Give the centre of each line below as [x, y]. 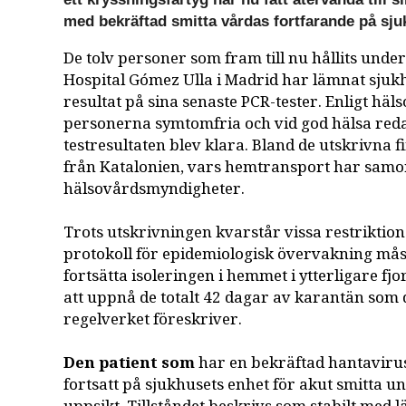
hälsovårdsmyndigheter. [155, 189]
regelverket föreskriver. [153, 320]
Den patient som [130, 363]
